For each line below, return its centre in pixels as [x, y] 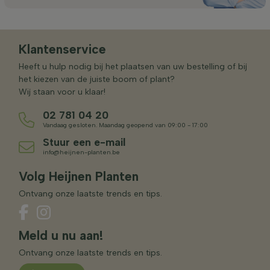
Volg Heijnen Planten [79, 176]
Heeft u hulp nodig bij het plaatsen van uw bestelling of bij [133, 66]
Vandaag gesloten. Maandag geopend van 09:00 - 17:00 [125, 125]
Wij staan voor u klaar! [62, 92]
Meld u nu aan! [61, 235]
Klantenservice [62, 49]
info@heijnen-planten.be [81, 152]
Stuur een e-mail [84, 142]
